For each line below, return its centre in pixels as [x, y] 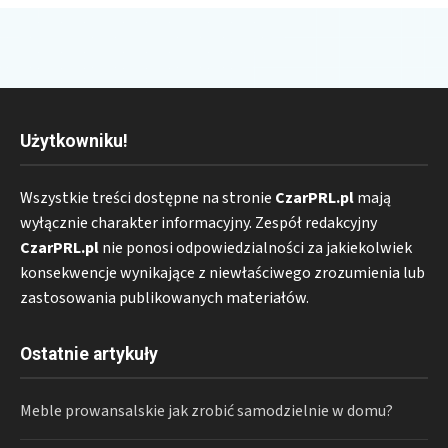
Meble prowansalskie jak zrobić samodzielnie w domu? [206, 411]
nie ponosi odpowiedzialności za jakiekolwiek [255, 248]
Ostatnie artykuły [89, 354]
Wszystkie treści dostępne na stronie [147, 198]
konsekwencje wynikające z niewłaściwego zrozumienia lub [222, 273]
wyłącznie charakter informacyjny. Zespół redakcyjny [198, 223]
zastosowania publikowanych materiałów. [164, 298]
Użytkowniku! [74, 141]
